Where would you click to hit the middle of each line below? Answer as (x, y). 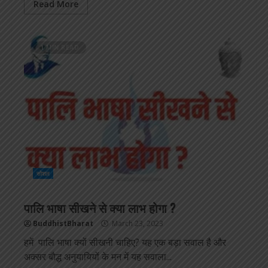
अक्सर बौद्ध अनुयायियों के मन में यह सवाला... (98, 257)
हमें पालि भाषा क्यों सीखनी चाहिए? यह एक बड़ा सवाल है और (125, 243)
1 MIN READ (60, 48)
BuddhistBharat (63, 224)
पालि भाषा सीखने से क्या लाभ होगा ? (100, 208)
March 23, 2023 (137, 224)
